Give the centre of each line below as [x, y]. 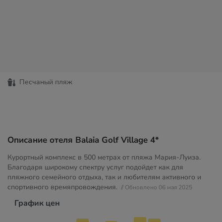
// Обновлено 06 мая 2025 [157, 187]
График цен [37, 203]
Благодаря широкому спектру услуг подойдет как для [95, 167]
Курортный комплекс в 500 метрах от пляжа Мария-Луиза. [104, 157]
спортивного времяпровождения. [63, 187]
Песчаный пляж [46, 82]
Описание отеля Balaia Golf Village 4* [83, 140]
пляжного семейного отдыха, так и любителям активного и [104, 177]
